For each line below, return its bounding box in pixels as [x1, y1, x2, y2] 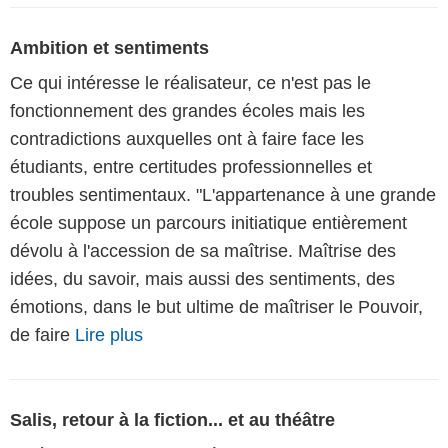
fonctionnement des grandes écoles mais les [10, 100, 365, 121]
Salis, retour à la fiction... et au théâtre [10, 409, 335, 430]
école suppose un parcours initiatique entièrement [10, 212, 407, 233]
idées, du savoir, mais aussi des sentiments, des [10, 268, 395, 289]
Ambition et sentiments [10, 37, 209, 58]
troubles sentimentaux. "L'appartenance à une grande [10, 184, 436, 205]
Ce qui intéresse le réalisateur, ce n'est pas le [10, 72, 371, 93]
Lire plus [75, 324, 143, 345]
